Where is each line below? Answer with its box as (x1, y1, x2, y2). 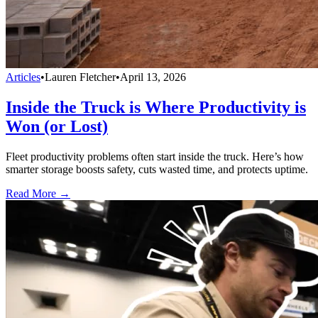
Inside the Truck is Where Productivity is (6, 98, 306, 117)
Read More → (6, 187, 70, 200)
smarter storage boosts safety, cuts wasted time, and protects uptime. (6, 163, 308, 176)
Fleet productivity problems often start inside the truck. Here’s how (6, 150, 304, 163)
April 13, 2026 (120, 71, 186, 84)
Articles (6, 71, 40, 84)
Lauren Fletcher (45, 71, 116, 84)
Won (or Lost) (6, 117, 108, 136)
